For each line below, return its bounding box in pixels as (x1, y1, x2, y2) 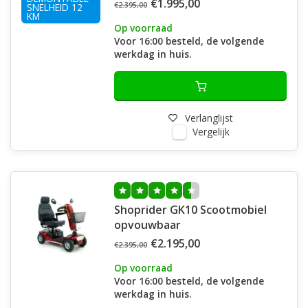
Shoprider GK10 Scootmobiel (114, 202, 267, 217)
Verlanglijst (185, 111, 232, 124)
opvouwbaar (114, 217, 181, 232)
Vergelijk (192, 125, 230, 138)
